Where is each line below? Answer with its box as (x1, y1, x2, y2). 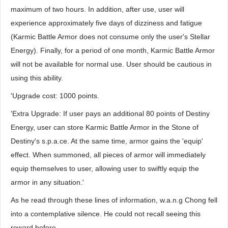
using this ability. (11, 74, 63, 82)
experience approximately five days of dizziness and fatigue (11, 19, 202, 27)
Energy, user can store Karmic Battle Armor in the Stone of (11, 123, 198, 131)
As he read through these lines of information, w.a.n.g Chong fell (11, 196, 217, 204)
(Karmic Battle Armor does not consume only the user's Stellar (11, 33, 210, 41)
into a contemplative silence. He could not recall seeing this (11, 210, 201, 218)
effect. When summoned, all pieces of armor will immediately (11, 151, 206, 159)
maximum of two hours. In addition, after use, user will (11, 5, 184, 13)
